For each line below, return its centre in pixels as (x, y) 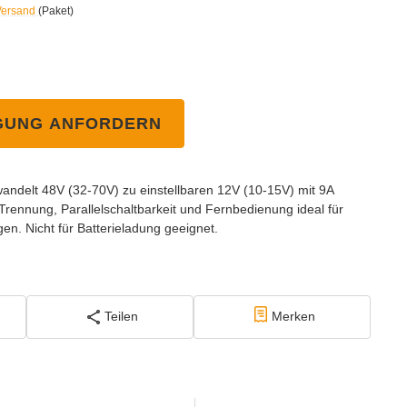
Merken (293, 317)
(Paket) (56, 10)
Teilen (121, 317)
